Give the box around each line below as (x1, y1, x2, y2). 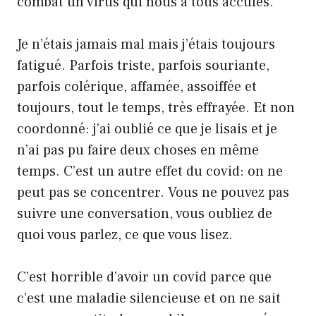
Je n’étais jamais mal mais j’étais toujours (17, 35, 275, 54)
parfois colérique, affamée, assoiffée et (17, 77, 257, 96)
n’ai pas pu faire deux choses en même (17, 140, 259, 159)
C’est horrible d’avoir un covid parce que (17, 267, 272, 286)
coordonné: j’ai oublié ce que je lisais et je (17, 119, 277, 138)
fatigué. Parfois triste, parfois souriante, (17, 56, 269, 75)
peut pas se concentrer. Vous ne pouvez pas (17, 183, 289, 202)
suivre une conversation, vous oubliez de (17, 204, 272, 223)
